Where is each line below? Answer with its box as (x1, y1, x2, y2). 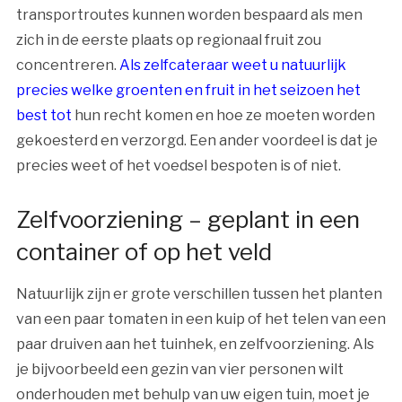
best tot (15, 107, 72, 125)
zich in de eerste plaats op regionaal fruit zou (15, 31, 321, 49)
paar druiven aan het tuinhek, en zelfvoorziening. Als (15, 336, 374, 354)
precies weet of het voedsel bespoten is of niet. (15, 157, 341, 175)
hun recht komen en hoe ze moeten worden (71, 107, 375, 125)
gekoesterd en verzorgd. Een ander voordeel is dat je (15, 132, 378, 150)
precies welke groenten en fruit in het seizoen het (15, 82, 361, 100)
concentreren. (15, 57, 119, 74)
